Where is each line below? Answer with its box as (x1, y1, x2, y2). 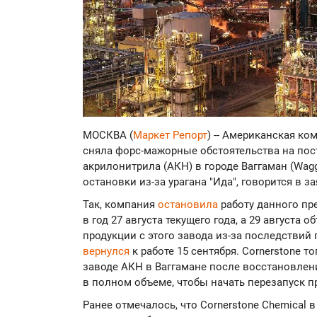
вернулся (83, 245, 132, 258)
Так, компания (83, 198, 158, 212)
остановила (158, 198, 218, 212)
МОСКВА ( (83, 129, 133, 142)
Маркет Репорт (133, 129, 207, 142)
